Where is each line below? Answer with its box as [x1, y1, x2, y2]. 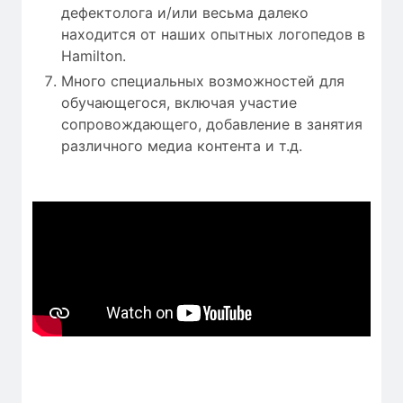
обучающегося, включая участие [61, 93, 297, 112]
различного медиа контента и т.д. [61, 136, 302, 155]
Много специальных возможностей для [61, 71, 345, 90]
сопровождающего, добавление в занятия [61, 114, 363, 133]
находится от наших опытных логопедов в [61, 24, 365, 43]
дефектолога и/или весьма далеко [61, 3, 309, 22]
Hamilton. [61, 46, 126, 65]
